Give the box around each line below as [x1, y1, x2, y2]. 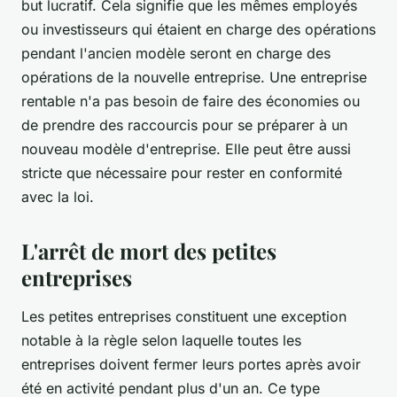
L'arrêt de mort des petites [21, 237, 276, 266]
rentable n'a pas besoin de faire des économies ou [21, 92, 360, 111]
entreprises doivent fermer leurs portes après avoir [21, 355, 361, 374]
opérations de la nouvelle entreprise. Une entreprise [21, 68, 367, 87]
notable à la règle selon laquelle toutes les [21, 331, 301, 350]
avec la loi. [21, 188, 94, 206]
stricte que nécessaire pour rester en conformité [21, 164, 342, 183]
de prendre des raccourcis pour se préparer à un [21, 116, 347, 135]
